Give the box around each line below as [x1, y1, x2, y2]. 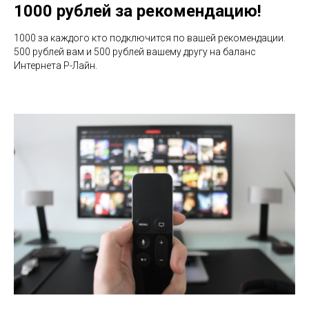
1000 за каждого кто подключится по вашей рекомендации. [14, 32, 286, 43]
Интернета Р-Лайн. [14, 59, 97, 71]
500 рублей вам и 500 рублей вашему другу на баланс [14, 46, 256, 57]
